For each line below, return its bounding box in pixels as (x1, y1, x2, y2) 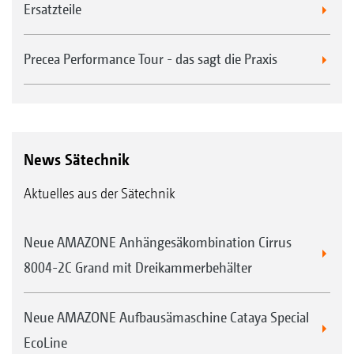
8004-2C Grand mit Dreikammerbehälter (24, 258, 252, 276)
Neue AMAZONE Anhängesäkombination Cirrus (24, 233, 292, 250)
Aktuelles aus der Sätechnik (24, 184, 175, 201)
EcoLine (24, 333, 67, 351)
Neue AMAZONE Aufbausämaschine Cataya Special (24, 308, 309, 326)
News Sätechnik (24, 149, 130, 169)
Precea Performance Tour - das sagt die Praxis (24, 50, 277, 67)
